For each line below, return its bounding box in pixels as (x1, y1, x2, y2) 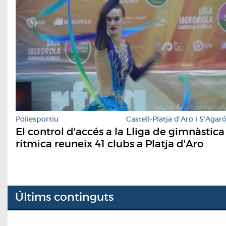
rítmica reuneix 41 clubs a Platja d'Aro (16, 137, 204, 150)
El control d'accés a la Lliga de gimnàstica (16, 125, 224, 138)
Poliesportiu (16, 114, 59, 124)
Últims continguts (15, 190, 114, 204)
